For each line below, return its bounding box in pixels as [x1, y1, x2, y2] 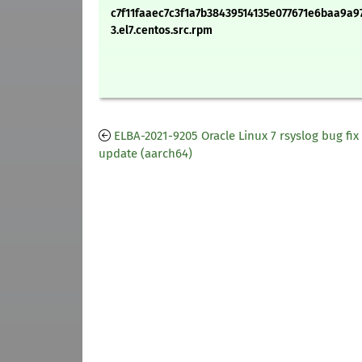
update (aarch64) [99, 146, 192, 162]
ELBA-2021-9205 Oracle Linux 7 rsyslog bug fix [114, 128, 359, 144]
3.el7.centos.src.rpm [111, 23, 213, 38]
